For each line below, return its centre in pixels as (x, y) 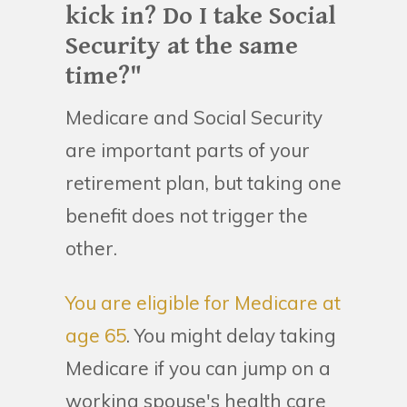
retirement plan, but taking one (203, 182)
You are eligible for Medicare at (203, 302)
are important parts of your (188, 149)
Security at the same (182, 46)
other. (91, 248)
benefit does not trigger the (187, 215)
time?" (104, 76)
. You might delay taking (231, 335)
